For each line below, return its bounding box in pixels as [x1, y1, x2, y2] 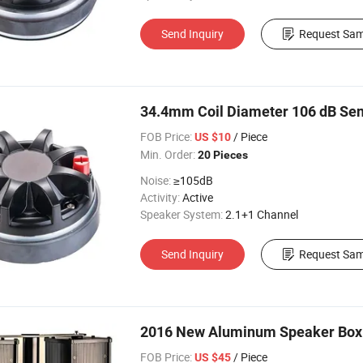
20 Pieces [198, 148, 248, 161]
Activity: [140, 190, 180, 205]
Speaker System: [140, 207, 223, 222]
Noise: [140, 173, 171, 188]
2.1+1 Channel [225, 207, 298, 222]
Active [182, 190, 213, 205]
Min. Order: [140, 147, 195, 162]
